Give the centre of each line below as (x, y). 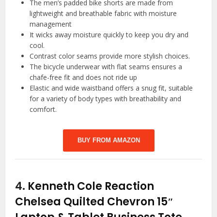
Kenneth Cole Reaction (91, 186)
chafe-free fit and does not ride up (84, 77)
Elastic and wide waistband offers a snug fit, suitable (111, 88)
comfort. (43, 109)
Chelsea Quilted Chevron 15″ (94, 202)
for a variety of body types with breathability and (106, 99)
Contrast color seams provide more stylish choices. (110, 56)
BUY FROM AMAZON (108, 140)
